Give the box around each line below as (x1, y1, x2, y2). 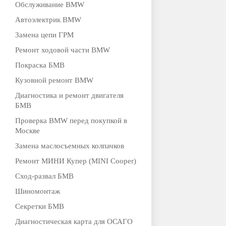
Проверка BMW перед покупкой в (15, 117, 127, 125)
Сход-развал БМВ (15, 172, 74, 180)
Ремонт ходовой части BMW (15, 46, 110, 54)
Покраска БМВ (15, 61, 65, 69)
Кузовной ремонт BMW (15, 76, 93, 84)
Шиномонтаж (15, 187, 60, 195)
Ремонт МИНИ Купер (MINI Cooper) (15, 157, 136, 165)
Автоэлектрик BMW (15, 16, 81, 24)
